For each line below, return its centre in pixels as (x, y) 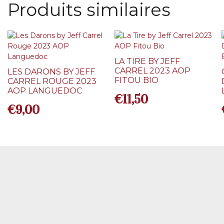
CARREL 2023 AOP (153, 71)
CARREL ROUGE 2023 (52, 81)
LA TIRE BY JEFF (147, 61)
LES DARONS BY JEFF (51, 72)
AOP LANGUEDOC (45, 91)
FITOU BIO (137, 80)
